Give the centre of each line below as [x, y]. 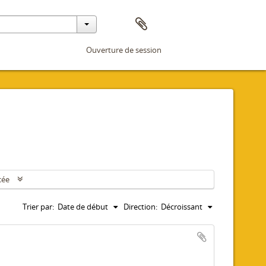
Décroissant [182, 207]
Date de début [83, 207]
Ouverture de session [124, 50]
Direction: [140, 207]
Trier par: [38, 207]
